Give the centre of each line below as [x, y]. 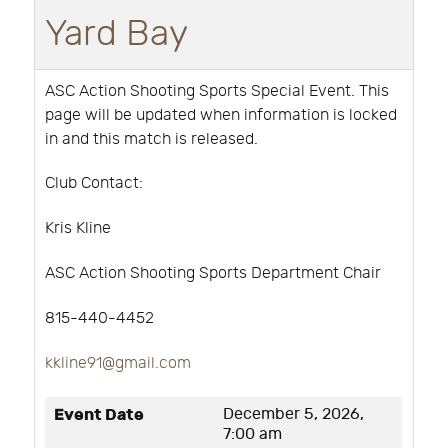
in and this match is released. [153, 139]
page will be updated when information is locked [221, 115]
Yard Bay [116, 33]
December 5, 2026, [293, 415]
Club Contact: [96, 184]
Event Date [99, 415]
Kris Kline [78, 229]
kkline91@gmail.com [118, 363]
